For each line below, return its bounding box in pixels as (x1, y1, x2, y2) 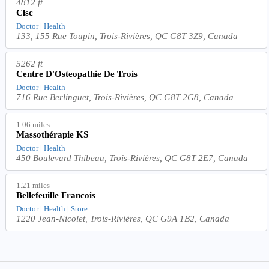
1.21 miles (16, 180, 50, 190)
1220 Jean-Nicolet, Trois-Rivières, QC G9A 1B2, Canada (16, 213, 230, 223)
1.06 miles (16, 119, 50, 129)
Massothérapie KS (16, 129, 89, 139)
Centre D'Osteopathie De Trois (16, 68, 138, 79)
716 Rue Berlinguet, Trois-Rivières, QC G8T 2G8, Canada (16, 92, 234, 102)
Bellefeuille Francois (16, 190, 96, 200)
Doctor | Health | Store (16, 204, 88, 213)
